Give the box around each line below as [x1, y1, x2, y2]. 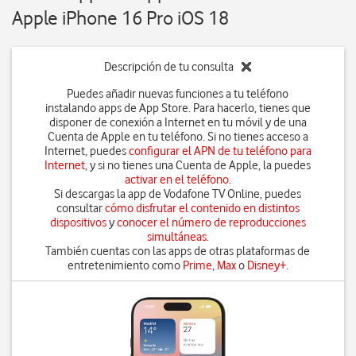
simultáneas [146, 230, 207, 244]
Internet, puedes [44, 144, 129, 158]
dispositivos [49, 215, 106, 230]
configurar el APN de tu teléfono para [128, 144, 311, 158]
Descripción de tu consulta [104, 60, 234, 74]
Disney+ [246, 258, 286, 273]
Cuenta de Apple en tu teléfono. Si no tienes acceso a [47, 130, 308, 144]
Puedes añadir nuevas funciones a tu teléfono [67, 87, 289, 101]
